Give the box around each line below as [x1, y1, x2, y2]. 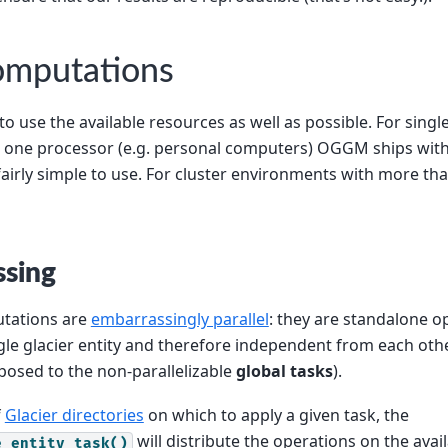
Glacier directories [4, 404, 144, 427]
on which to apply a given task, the [143, 404, 409, 427]
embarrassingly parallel [90, 307, 269, 330]
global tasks [235, 359, 333, 382]
